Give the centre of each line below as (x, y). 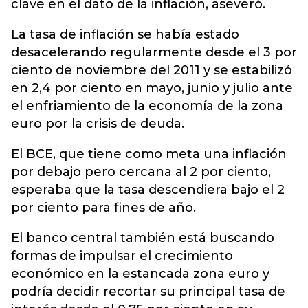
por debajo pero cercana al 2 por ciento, (141, 172)
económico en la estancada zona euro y (140, 274)
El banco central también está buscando (143, 238)
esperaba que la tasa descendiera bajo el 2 (148, 190)
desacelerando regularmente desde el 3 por (154, 52)
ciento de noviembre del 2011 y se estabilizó (152, 70)
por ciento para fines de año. (103, 208)
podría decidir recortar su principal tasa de (148, 291)
